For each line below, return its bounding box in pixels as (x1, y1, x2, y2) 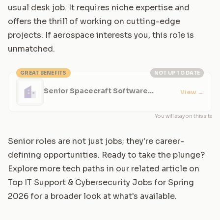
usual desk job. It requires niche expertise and (8, 2, 190, 13)
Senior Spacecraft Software (44, 86, 148, 95)
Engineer (44, 95, 77, 105)
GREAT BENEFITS (20, 70, 67, 77)
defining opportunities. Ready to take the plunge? (8, 150, 205, 161)
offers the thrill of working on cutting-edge (8, 16, 180, 27)
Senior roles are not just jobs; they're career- (8, 136, 184, 147)
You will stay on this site (155, 113, 212, 120)
